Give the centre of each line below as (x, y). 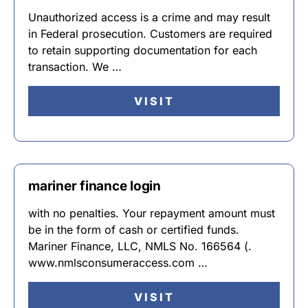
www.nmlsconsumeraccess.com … (118, 263)
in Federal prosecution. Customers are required (150, 34)
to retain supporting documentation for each (143, 50)
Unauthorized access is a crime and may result (149, 17)
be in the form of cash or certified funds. (134, 230)
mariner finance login (95, 186)
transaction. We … (75, 67)
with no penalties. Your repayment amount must (152, 213)
